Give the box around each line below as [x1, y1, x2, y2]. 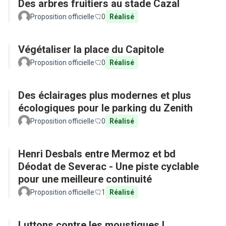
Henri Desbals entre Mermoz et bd [18, 148, 176, 160]
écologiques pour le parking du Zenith [18, 102, 193, 114]
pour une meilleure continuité [18, 173, 152, 185]
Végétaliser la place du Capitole [18, 43, 164, 55]
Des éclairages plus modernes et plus [18, 89, 191, 101]
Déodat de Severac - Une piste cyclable [18, 160, 199, 173]
